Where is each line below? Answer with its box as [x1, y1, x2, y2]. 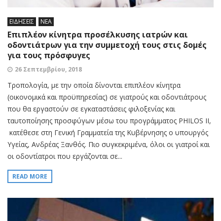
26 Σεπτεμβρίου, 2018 [15, 65, 82, 74]
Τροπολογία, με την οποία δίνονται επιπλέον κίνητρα [7, 80, 181, 90]
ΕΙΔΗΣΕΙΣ [9, 17, 34, 26]
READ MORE [12, 172, 47, 181]
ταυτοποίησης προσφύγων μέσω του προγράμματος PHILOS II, [7, 116, 211, 126]
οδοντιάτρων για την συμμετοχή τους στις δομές [7, 39, 207, 51]
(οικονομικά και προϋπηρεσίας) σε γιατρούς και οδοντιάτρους [7, 92, 206, 102]
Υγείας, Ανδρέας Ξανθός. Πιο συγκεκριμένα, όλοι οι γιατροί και [7, 140, 210, 149]
